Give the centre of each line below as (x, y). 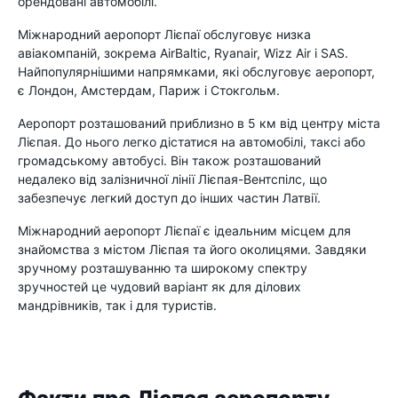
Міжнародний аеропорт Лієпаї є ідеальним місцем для (184, 230)
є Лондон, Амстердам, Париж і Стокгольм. (149, 90)
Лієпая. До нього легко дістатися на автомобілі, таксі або (191, 141)
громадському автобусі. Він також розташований (169, 160)
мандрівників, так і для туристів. (117, 305)
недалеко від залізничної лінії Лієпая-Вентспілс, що (172, 179)
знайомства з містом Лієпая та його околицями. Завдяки (192, 249)
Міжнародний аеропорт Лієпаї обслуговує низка (164, 34)
